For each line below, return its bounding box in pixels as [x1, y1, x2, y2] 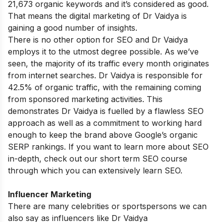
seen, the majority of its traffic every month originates [8, 58, 209, 68]
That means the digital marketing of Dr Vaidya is [8, 10, 187, 21]
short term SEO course [100, 153, 187, 164]
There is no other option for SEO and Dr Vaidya [8, 34, 188, 45]
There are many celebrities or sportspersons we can [8, 201, 207, 211]
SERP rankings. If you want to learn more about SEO [8, 141, 209, 152]
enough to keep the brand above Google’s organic [8, 129, 198, 140]
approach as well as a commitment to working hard [8, 117, 202, 128]
